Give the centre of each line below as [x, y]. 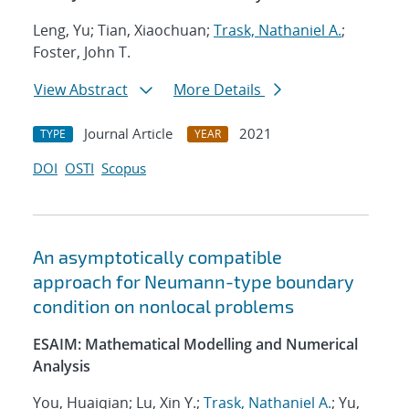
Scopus [124, 168]
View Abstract [81, 90]
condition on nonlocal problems [163, 306]
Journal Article [128, 134]
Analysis [62, 367]
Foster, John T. [82, 52]
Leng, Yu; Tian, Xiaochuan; [123, 31]
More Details [219, 90]
